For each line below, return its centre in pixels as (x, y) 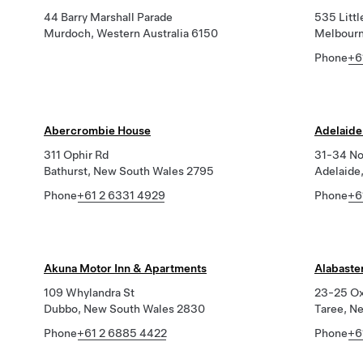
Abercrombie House (97, 130)
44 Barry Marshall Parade (108, 17)
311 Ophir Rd (76, 155)
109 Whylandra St (89, 293)
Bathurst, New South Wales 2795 (129, 171)
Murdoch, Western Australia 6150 (131, 33)
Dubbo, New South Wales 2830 (124, 309)
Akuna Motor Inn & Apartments (125, 268)
